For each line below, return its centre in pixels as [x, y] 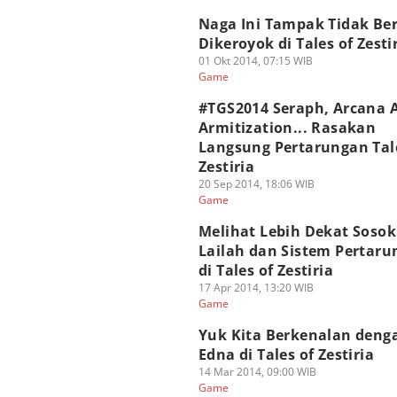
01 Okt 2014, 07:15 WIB [256, 61]
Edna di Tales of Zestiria [286, 354]
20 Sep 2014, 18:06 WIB [257, 184]
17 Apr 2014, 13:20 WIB [256, 288]
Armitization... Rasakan [288, 128]
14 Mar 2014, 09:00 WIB [257, 372]
